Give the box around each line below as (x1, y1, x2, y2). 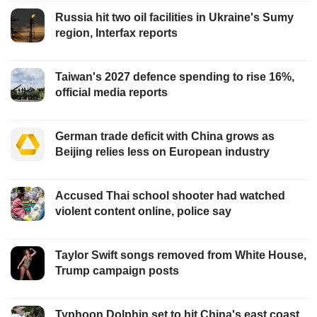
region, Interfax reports (55, 27, 178, 40)
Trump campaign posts (55, 265, 179, 277)
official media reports (55, 86, 168, 99)
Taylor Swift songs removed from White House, (55, 249, 306, 262)
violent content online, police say (55, 205, 231, 218)
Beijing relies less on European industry (55, 146, 270, 158)
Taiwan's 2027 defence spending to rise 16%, (55, 71, 294, 83)
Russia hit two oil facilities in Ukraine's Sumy (55, 11, 294, 24)
